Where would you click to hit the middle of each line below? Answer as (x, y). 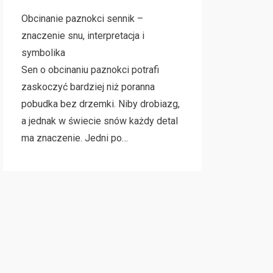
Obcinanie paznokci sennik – (82, 19)
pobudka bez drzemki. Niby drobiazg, (100, 104)
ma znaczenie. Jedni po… (74, 138)
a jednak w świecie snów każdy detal (99, 121)
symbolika (43, 53)
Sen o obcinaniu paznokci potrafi (90, 70)
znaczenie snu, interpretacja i (83, 36)
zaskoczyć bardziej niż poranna (88, 87)
